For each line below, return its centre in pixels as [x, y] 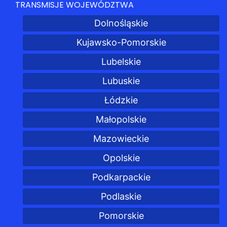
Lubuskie [121, 81]
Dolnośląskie [121, 23]
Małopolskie [121, 119]
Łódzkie [121, 100]
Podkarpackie [121, 177]
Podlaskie [121, 196]
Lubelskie [121, 62]
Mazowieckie [121, 139]
